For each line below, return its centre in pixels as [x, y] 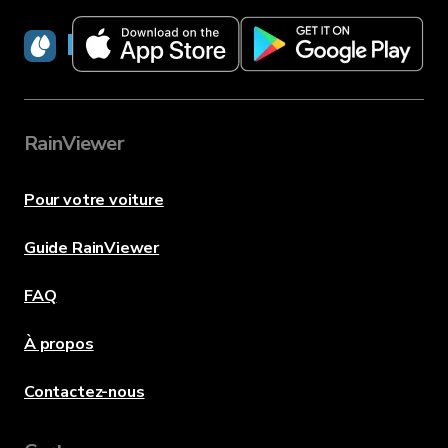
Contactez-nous [84, 392]
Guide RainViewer [92, 248]
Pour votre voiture [94, 200]
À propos [59, 344]
